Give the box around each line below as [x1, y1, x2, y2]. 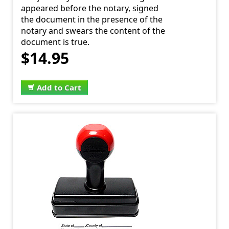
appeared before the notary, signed [21, 3, 159, 14]
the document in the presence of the [21, 14, 163, 26]
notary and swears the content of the [21, 25, 166, 37]
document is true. [21, 36, 90, 48]
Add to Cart [37, 82, 82, 93]
